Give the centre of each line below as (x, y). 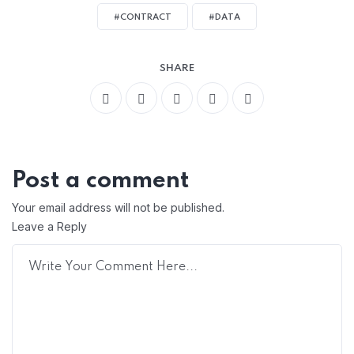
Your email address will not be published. (118, 208)
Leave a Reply (49, 227)
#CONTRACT (143, 18)
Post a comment (101, 182)
